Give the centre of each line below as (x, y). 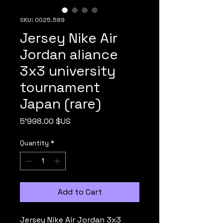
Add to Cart (80, 192)
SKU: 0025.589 (42, 20)
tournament (60, 87)
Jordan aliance (69, 55)
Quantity (34, 143)
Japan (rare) (60, 104)
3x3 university (68, 71)
